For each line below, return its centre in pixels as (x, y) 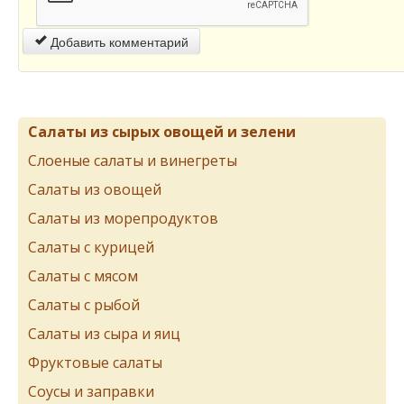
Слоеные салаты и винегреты (133, 161)
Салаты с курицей (91, 247)
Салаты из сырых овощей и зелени (162, 132)
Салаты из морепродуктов (123, 218)
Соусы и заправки (91, 391)
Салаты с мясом (83, 276)
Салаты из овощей (95, 189)
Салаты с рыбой (84, 305)
